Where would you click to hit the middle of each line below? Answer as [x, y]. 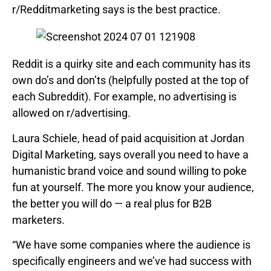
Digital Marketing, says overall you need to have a [130, 154]
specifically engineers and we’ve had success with [132, 261]
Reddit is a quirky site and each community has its [131, 64]
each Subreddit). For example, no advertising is [124, 97]
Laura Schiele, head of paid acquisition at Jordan [128, 138]
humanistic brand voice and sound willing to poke [129, 171]
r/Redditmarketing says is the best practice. [116, 10]
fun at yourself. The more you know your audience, [133, 187]
